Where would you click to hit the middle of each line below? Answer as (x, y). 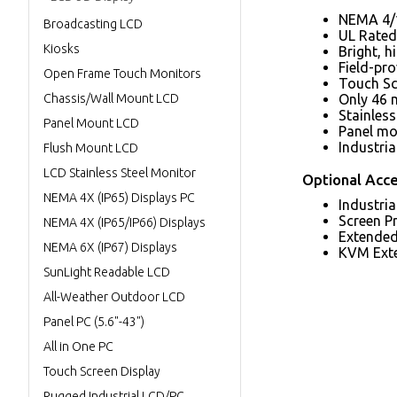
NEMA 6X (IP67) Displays (110, 247)
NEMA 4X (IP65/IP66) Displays (125, 222)
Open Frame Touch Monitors (122, 74)
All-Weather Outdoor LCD (114, 297)
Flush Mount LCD (91, 148)
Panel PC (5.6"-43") (94, 322)
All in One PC (78, 346)
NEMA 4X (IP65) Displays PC (119, 198)
